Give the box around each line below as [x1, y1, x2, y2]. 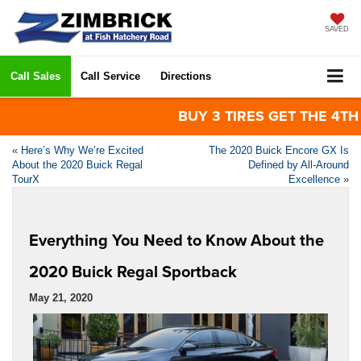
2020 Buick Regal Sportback [29, 259, 237, 283]
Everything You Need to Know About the [29, 227, 324, 251]
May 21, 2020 [29, 291, 93, 304]
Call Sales [10, 69, 60, 82]
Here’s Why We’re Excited [21, 143, 143, 156]
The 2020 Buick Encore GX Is [209, 143, 349, 156]
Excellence [288, 172, 340, 185]
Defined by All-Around [248, 158, 349, 171]
